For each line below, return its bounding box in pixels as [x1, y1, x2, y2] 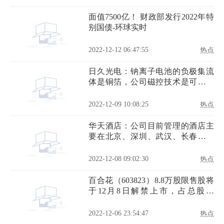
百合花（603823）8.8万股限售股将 [88, 176, 214, 184]
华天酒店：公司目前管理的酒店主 [88, 121, 214, 130]
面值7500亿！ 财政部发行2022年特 [88, 12, 214, 21]
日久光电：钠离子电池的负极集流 [88, 67, 214, 75]
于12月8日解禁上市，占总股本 [88, 186, 214, 195]
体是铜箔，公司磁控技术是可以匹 [88, 77, 214, 86]
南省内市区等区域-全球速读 [88, 142, 187, 151]
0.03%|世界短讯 [88, 197, 142, 205]
